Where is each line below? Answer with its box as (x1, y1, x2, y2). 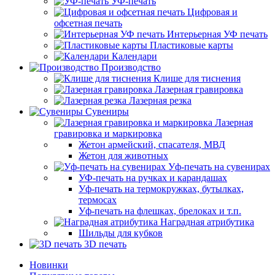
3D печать (84, 239, 126, 249)
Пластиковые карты (150, 40, 233, 50)
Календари (112, 51, 157, 61)
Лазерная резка (129, 95, 192, 106)
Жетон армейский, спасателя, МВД (79, 139, 225, 150)
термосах (79, 195, 117, 205)
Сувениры (85, 106, 129, 117)
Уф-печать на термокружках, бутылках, (79, 184, 244, 194)
